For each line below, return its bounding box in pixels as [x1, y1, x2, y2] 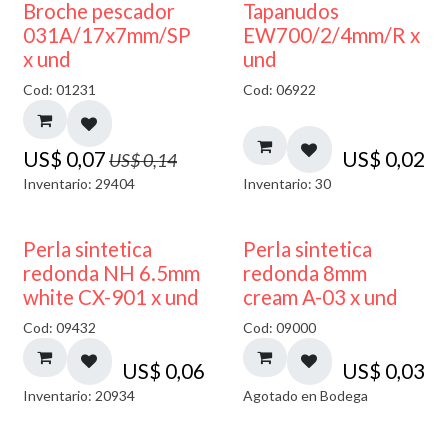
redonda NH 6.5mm [23, 261, 200, 286]
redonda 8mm [242, 261, 367, 286]
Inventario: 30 [242, 174, 331, 192]
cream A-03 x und [242, 285, 398, 310]
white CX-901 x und [23, 285, 199, 310]
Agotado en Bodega [242, 386, 368, 404]
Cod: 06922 [242, 81, 316, 99]
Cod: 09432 [23, 319, 96, 337]
